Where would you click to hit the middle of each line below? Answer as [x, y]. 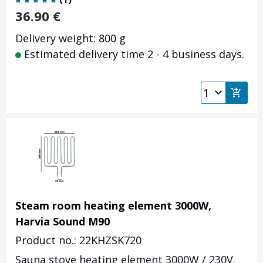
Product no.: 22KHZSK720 [78, 240]
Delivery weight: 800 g [70, 38]
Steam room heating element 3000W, [113, 206]
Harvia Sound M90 [63, 222]
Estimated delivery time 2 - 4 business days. [133, 54]
